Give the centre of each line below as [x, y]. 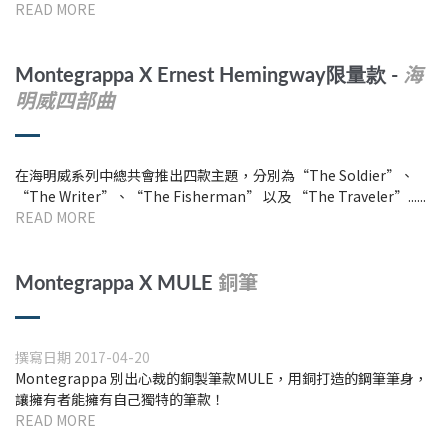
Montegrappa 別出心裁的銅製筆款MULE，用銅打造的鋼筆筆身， [221, 377]
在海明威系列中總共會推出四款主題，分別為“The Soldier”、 [214, 174]
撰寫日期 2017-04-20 [82, 356]
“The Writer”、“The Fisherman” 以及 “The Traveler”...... [220, 195]
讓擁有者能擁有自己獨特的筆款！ [120, 398]
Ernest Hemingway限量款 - [280, 75]
